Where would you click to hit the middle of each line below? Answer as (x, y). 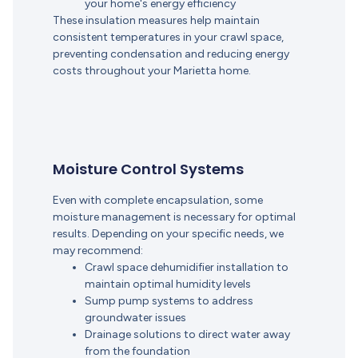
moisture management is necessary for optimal (174, 217)
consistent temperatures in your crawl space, (168, 38)
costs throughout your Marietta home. (151, 71)
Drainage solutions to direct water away (187, 335)
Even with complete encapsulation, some (157, 201)
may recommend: (97, 251)
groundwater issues (135, 318)
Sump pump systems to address (169, 301)
